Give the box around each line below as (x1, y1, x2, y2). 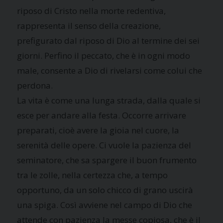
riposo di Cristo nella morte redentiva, (17, 4, 166, 16)
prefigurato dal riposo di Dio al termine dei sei (17, 34, 200, 46)
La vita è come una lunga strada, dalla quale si (17, 94, 201, 106)
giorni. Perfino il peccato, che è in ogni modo (17, 49, 191, 61)
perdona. (17, 79, 53, 91)
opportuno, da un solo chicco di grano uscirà (17, 184, 194, 196)
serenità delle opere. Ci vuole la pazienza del (17, 139, 192, 151)
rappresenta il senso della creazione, (17, 19, 161, 31)
